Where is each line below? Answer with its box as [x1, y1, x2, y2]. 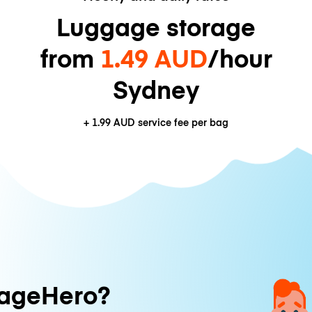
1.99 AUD [92, 116, 135, 130]
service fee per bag [135, 116, 228, 130]
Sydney [113, 71, 199, 106]
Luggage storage [56, 8, 256, 43]
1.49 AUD [100, 40, 208, 75]
